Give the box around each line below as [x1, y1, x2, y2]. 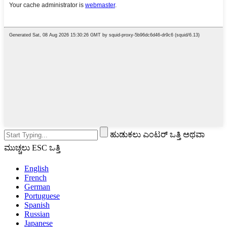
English [24, 164, 49, 173]
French [24, 173, 47, 182]
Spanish [24, 200, 50, 209]
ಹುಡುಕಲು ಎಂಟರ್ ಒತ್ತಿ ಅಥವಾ [110, 130, 205, 139]
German [24, 182, 50, 191]
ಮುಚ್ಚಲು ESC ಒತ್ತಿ [4, 143, 60, 152]
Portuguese [24, 191, 60, 200]
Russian [24, 209, 50, 218]
